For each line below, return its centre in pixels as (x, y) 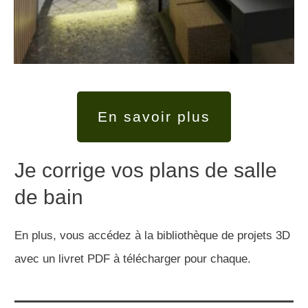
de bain (49, 197)
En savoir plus (154, 117)
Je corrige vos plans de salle (146, 170)
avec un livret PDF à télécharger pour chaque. (134, 259)
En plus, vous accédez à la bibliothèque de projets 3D (152, 235)
